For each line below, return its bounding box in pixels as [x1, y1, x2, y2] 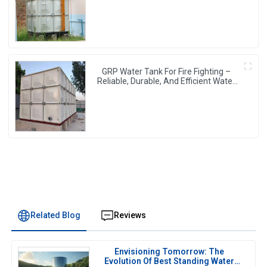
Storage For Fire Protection [116, 85, 217, 95]
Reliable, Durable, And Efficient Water [97, 76, 235, 86]
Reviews [113, 210, 146, 220]
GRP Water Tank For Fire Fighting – [101, 66, 231, 76]
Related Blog [30, 210, 80, 220]
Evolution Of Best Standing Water [104, 256, 235, 266]
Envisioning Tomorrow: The [114, 246, 225, 256]
